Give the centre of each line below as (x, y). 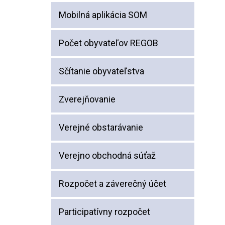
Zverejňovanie (87, 99)
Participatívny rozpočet (104, 212)
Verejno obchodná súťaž (107, 155)
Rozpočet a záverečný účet (113, 184)
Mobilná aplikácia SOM (103, 15)
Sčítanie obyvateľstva (101, 71)
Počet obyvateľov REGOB (108, 43)
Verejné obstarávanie (101, 127)
